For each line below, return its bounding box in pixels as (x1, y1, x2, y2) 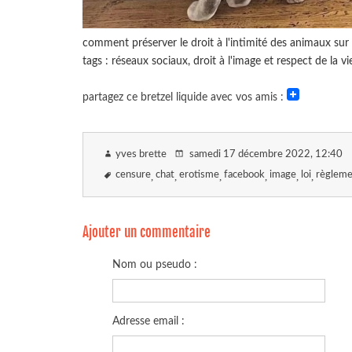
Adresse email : (112, 314, 185, 327)
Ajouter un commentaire (82, 224, 211, 241)
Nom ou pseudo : (112, 258, 198, 271)
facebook (224, 170, 265, 181)
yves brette (115, 148, 167, 159)
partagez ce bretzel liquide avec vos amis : (82, 90, 287, 103)
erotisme (179, 170, 219, 181)
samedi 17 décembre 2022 (187, 148, 310, 159)
